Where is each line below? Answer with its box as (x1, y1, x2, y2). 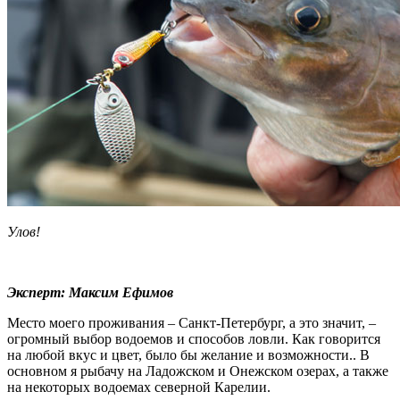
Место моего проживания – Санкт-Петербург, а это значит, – (7, 314, 376, 330)
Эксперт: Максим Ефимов (7, 284, 173, 300)
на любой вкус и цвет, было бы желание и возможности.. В (7, 346, 370, 362)
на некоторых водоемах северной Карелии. (7, 379, 271, 395)
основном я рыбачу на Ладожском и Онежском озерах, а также (7, 362, 388, 379)
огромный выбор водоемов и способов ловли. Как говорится (7, 330, 380, 346)
